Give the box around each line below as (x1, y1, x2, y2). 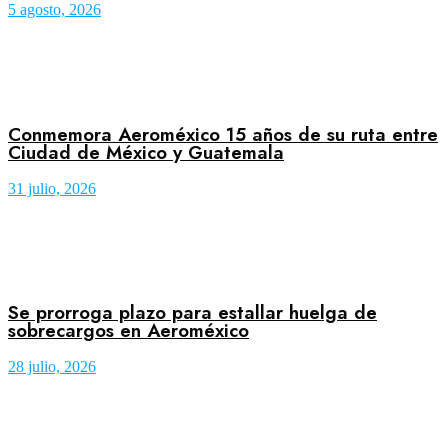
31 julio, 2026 (8, 179, 96, 197)
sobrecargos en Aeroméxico (8, 317, 249, 345)
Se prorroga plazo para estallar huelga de (8, 299, 377, 327)
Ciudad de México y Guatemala (8, 139, 284, 167)
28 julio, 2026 (8, 358, 96, 376)
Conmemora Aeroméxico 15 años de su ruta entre (8, 121, 438, 149)
